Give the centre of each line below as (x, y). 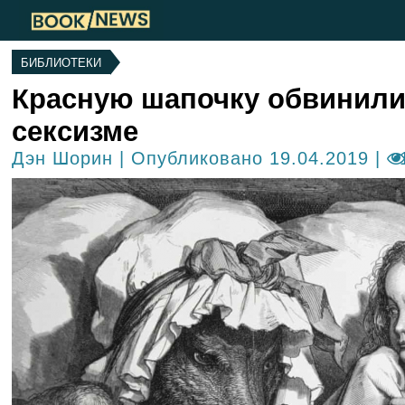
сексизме (75, 132)
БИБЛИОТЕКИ (61, 63)
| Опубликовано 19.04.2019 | (250, 158)
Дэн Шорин (62, 158)
